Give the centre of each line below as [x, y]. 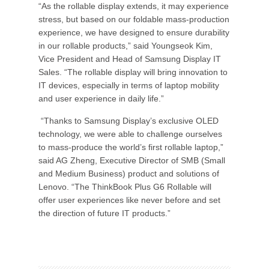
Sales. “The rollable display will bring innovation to [133, 72]
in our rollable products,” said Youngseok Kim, [125, 46]
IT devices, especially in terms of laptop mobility [129, 85]
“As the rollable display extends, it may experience [134, 6]
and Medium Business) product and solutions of [129, 174]
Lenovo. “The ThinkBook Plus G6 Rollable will [125, 187]
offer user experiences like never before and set [129, 200]
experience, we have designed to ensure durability [134, 32]
